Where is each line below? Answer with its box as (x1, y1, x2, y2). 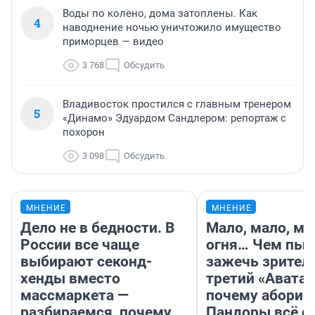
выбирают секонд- (20, 253, 152, 271)
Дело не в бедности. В (20, 219, 174, 237)
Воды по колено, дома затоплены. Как (63, 7, 257, 20)
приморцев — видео (63, 35, 164, 49)
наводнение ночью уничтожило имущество (63, 21, 281, 34)
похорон (63, 126, 105, 139)
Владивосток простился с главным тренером (63, 98, 291, 111)
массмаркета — (20, 287, 129, 304)
